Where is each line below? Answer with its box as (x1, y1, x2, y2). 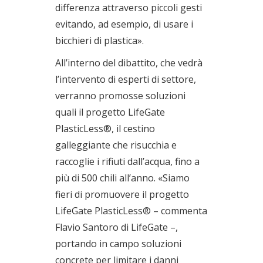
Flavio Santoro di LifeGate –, (55, 220, 178, 234)
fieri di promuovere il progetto (55, 187, 189, 201)
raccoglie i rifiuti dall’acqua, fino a (55, 154, 200, 168)
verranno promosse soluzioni (55, 89, 186, 102)
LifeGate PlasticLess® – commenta (55, 204, 207, 217)
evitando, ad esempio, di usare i (55, 17, 193, 31)
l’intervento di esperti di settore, (55, 72, 196, 86)
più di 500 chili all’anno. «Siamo (55, 171, 190, 184)
